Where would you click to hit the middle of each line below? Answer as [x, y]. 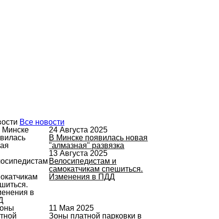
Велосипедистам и [83, 161]
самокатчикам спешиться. [96, 169]
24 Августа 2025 [78, 130]
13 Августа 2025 [78, 153]
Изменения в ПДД [82, 176]
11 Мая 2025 [72, 208]
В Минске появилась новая [99, 137]
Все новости [42, 122]
